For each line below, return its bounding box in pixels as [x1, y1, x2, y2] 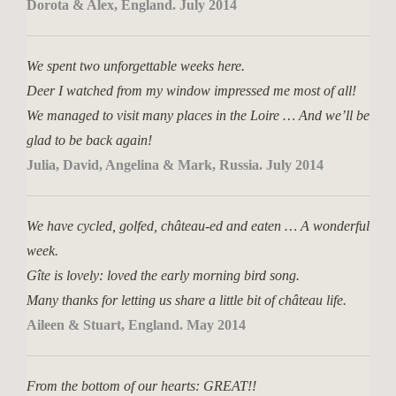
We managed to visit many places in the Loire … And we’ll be [27, 108, 369, 123]
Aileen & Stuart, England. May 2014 [27, 317, 246, 332]
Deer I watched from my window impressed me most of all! [27, 83, 356, 98]
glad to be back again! [27, 133, 152, 148]
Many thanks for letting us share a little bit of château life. [27, 293, 346, 308]
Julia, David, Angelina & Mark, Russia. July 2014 [27, 157, 324, 172]
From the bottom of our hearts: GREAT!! [27, 378, 256, 393]
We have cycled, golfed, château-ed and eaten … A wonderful [27, 218, 369, 233]
